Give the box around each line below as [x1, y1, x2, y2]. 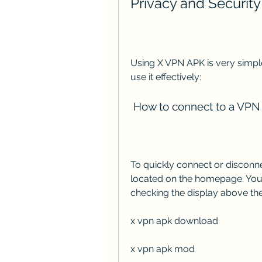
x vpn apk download [130, 215, 218, 226]
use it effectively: [130, 71, 201, 82]
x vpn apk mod [130, 243, 195, 254]
